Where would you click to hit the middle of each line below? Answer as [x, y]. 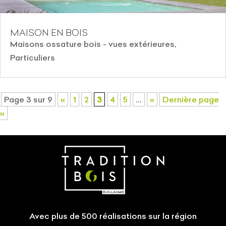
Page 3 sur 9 [28, 100]
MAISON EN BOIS [49, 33]
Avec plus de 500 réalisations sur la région [113, 216]
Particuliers [33, 58]
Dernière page [191, 100]
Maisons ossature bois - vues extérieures [92, 44]
